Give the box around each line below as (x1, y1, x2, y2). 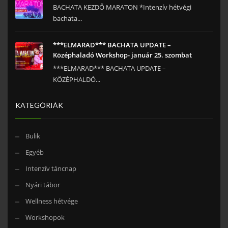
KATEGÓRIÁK (15, 101, 63, 110)
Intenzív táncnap (25, 164, 76, 174)
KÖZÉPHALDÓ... (53, 75, 100, 84)
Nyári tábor (25, 180, 60, 190)
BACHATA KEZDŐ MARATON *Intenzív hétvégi (53, 3, 191, 12)
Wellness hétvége (25, 196, 78, 206)
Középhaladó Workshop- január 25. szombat (53, 50, 192, 60)
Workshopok (25, 213, 65, 222)
